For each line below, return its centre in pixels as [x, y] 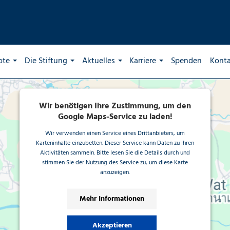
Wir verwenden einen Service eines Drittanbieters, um [115, 133]
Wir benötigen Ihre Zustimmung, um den [115, 106]
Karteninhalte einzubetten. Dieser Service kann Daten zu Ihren [115, 143]
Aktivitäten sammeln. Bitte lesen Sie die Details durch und [115, 153]
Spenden [187, 61]
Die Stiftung [46, 61]
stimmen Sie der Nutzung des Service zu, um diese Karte [115, 162]
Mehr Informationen [112, 199]
